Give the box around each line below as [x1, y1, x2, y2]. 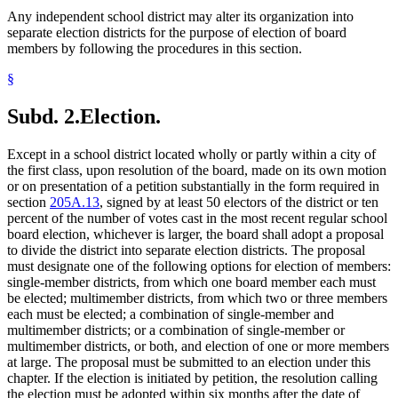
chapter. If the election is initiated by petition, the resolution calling [7, 370, 378, 386]
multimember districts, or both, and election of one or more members [7, 338, 389, 354]
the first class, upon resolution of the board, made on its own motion [7, 163, 386, 179]
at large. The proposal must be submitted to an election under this [7, 354, 370, 370]
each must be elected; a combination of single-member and [7, 306, 334, 322]
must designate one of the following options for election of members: [7, 259, 391, 275]
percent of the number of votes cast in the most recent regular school [7, 211, 387, 227]
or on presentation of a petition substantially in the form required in [7, 179, 379, 195]
